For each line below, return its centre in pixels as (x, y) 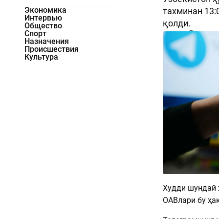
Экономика (45, 10)
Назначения (47, 42)
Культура (41, 57)
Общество (43, 26)
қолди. (176, 23)
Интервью (43, 18)
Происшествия (52, 49)
